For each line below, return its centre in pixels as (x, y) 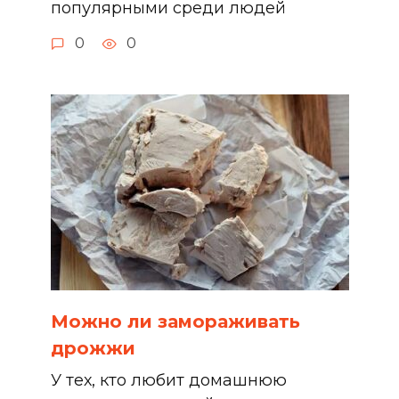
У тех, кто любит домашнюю (168, 381)
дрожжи (93, 349)
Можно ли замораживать (175, 322)
